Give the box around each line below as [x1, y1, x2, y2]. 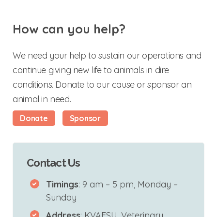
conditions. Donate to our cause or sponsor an [13, 78, 192, 90]
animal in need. [13, 93, 71, 105]
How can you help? [13, 21, 126, 36]
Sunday [46, 192, 77, 203]
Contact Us [27, 156, 80, 170]
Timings [46, 179, 78, 190]
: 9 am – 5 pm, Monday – [78, 179, 178, 190]
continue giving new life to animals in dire [13, 64, 170, 76]
